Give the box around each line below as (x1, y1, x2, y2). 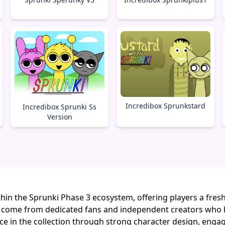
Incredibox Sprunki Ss (23, 102, 97, 112)
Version (47, 112, 72, 122)
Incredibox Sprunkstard (125, 101, 205, 111)
